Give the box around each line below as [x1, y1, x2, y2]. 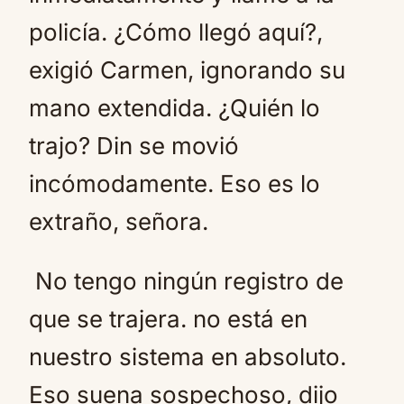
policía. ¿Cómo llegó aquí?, [29, 18, 323, 46]
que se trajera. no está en [29, 305, 308, 333]
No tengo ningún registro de [29, 267, 344, 295]
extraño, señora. [29, 207, 208, 235]
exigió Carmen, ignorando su [29, 56, 345, 84]
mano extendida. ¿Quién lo [29, 94, 320, 122]
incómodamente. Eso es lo [29, 170, 320, 197]
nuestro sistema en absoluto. [29, 343, 346, 371]
